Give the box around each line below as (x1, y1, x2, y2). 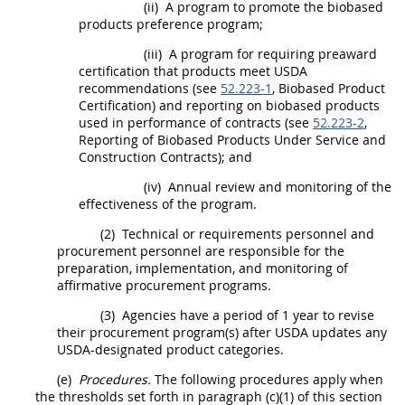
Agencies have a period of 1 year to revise (118, 306, 374, 324)
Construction (79, 147, 156, 165)
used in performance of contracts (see (79, 113, 313, 131)
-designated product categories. (90, 340, 284, 358)
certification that (79, 61, 182, 80)
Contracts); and (156, 147, 252, 165)
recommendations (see (79, 79, 221, 97)
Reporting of (79, 130, 157, 148)
